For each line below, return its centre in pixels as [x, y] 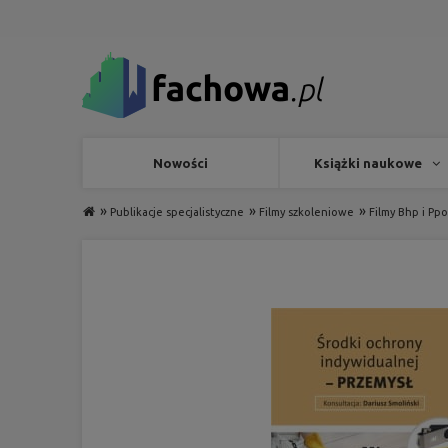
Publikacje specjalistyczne [177, 212]
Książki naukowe [368, 163]
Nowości [180, 163]
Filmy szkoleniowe [306, 212]
